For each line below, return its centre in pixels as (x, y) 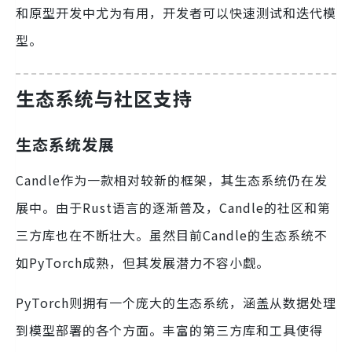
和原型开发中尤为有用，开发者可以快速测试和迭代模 (176, 12)
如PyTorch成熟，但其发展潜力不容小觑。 (143, 262)
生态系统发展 (65, 144)
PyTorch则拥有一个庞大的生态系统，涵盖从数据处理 (176, 302)
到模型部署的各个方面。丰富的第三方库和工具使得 (169, 330)
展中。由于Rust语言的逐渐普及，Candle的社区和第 (173, 207)
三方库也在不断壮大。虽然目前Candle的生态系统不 (172, 235)
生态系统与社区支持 (104, 97)
